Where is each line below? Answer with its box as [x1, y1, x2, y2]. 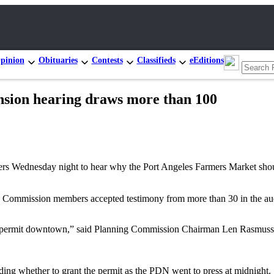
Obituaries [38, 55, 78, 65]
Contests [91, 55, 123, 65]
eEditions [189, 55, 224, 65]
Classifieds [136, 55, 176, 65]
